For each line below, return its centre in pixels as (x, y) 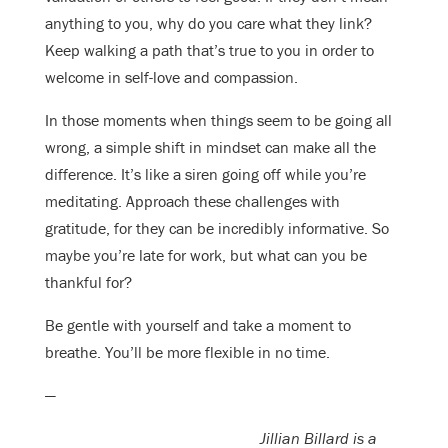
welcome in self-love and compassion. (171, 76)
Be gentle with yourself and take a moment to (198, 324)
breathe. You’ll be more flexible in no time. (189, 351)
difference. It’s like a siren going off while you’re (205, 173)
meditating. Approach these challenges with (192, 200)
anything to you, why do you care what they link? (208, 22)
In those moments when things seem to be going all (218, 119)
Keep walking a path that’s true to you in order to (209, 49)
